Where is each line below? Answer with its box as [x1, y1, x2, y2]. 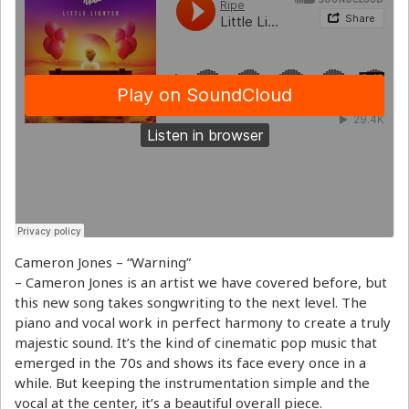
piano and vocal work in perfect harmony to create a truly [15, 313, 391, 332]
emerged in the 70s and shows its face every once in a [15, 353, 366, 372]
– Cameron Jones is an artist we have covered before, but [15, 273, 387, 292]
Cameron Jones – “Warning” [15, 253, 191, 272]
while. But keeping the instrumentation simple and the [15, 373, 370, 393]
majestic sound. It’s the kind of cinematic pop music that [15, 333, 377, 352]
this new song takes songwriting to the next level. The [15, 293, 367, 312]
